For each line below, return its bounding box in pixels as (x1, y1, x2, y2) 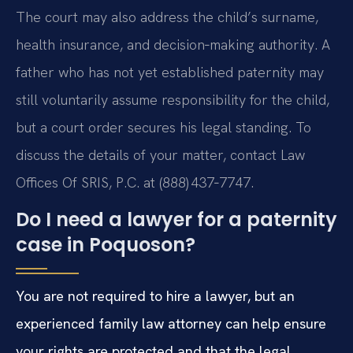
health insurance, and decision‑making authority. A (16, 35, 330, 54)
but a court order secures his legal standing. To (16, 117, 311, 136)
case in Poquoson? (16, 232, 195, 258)
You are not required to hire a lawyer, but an (16, 287, 295, 306)
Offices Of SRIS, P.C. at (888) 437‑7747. (16, 173, 254, 191)
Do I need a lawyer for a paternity (16, 206, 337, 233)
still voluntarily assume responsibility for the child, (16, 90, 329, 109)
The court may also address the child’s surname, (16, 7, 318, 26)
